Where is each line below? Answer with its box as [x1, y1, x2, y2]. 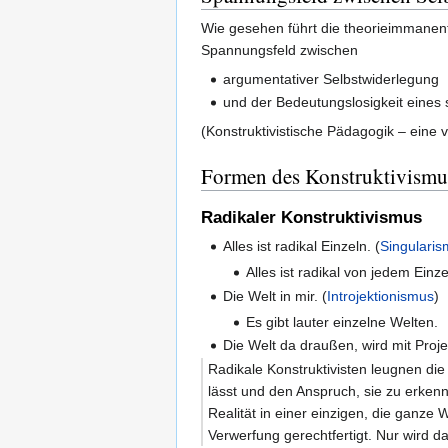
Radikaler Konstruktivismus [201, 207, 422, 227]
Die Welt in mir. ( [223, 287, 328, 304]
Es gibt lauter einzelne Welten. [245, 313, 438, 330]
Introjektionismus [327, 287, 435, 304]
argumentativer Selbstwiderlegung [223, 70, 440, 87]
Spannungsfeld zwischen [201, 41, 358, 58]
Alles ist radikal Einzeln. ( [223, 238, 381, 255]
